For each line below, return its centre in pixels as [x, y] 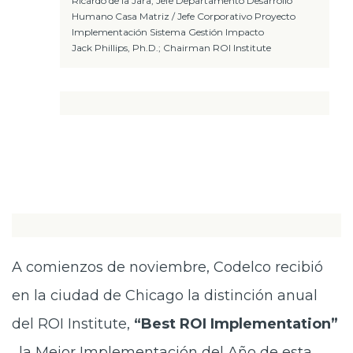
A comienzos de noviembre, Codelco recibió [167, 267]
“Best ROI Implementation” [236, 324]
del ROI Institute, [73, 324]
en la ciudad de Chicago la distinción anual [165, 295]
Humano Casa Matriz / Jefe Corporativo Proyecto [184, 16]
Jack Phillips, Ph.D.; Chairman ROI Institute [171, 48]
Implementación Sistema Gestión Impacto [168, 32]
